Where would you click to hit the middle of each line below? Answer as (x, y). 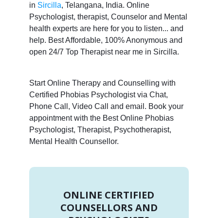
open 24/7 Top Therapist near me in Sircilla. (104, 52)
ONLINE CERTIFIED (109, 195)
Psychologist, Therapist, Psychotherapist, (100, 129)
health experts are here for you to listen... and (106, 28)
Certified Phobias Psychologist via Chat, (98, 94)
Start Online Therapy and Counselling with (102, 83)
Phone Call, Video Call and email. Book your (106, 106)
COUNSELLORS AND (109, 207)
